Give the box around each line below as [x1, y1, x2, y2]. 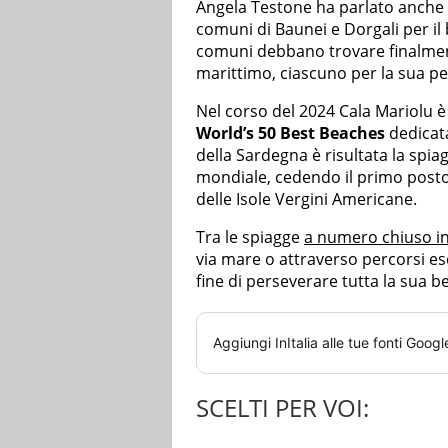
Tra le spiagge [196, 226, 304, 249]
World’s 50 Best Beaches [196, 122, 385, 145]
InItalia [275, 334, 318, 352]
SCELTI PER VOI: [196, 391, 369, 425]
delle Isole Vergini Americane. [196, 188, 417, 211]
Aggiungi [213, 334, 275, 352]
